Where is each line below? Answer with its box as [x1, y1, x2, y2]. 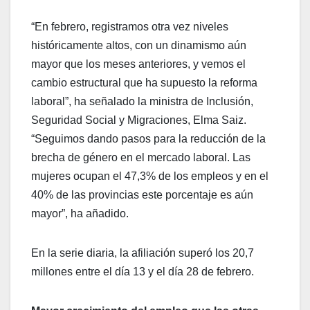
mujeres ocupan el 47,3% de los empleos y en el [31, 170, 268, 182]
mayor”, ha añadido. [31, 207, 129, 219]
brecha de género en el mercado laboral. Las [31, 151, 250, 163]
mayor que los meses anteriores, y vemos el [31, 57, 246, 70]
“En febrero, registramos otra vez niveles [31, 20, 228, 33]
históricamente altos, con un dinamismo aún [31, 39, 246, 51]
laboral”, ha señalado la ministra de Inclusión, [31, 95, 253, 107]
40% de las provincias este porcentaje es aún [31, 188, 253, 201]
